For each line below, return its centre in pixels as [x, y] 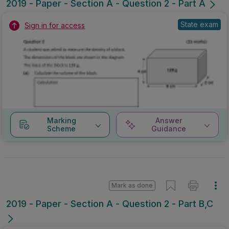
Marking [61, 121]
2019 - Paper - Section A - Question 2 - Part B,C [110, 204]
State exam [199, 25]
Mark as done [132, 186]
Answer [169, 121]
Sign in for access [55, 25]
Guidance [169, 129]
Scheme [62, 129]
